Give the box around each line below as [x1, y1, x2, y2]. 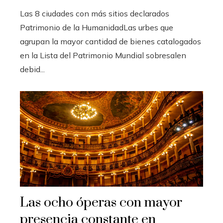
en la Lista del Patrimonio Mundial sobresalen [20, 50, 186, 60]
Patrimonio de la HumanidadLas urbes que [20, 22, 173, 32]
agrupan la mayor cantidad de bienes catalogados [20, 36, 201, 46]
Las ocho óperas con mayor [20, 194, 182, 212]
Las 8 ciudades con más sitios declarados [20, 8, 169, 18]
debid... [20, 64, 45, 74]
